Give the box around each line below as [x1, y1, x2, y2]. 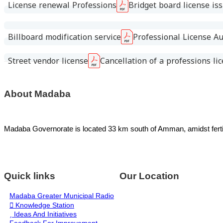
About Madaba [4, 88, 71, 99]
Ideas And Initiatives [12, 210, 77, 218]
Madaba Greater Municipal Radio [9, 191, 114, 200]
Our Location [119, 171, 179, 182]
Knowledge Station [13, 201, 74, 209]
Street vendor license [8, 53, 88, 69]
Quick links [4, 171, 55, 182]
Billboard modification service [8, 29, 121, 45]
